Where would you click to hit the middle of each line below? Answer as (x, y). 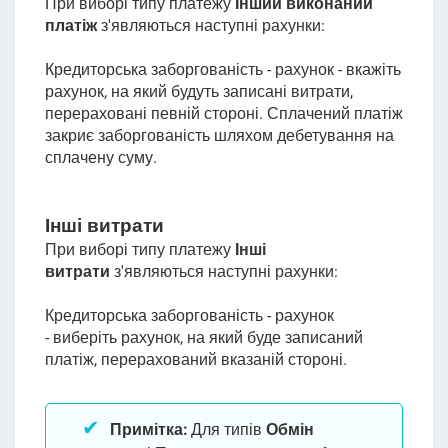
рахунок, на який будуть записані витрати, (198, 91)
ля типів (233, 429)
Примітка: (148, 429)
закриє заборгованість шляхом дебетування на (219, 135)
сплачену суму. (100, 157)
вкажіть (373, 69)
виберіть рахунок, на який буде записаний (207, 337)
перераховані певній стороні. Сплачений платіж (223, 113)
